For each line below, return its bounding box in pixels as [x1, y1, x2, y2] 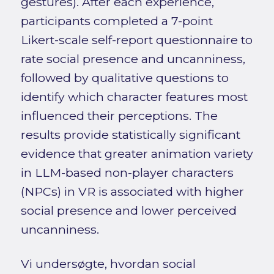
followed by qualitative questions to [20, 70, 229, 86]
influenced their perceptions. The [20, 108, 218, 124]
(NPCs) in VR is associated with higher [20, 184, 244, 199]
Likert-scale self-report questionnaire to [20, 32, 253, 48]
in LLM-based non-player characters [20, 165, 234, 180]
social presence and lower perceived [20, 203, 237, 218]
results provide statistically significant [20, 127, 240, 143]
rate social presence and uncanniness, [20, 51, 245, 67]
